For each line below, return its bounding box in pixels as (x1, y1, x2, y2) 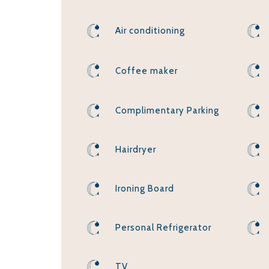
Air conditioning (115, 25, 185, 37)
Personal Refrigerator (115, 222, 211, 234)
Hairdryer (115, 144, 156, 156)
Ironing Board (115, 183, 174, 195)
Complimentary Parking (115, 105, 219, 116)
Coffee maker (115, 65, 178, 76)
